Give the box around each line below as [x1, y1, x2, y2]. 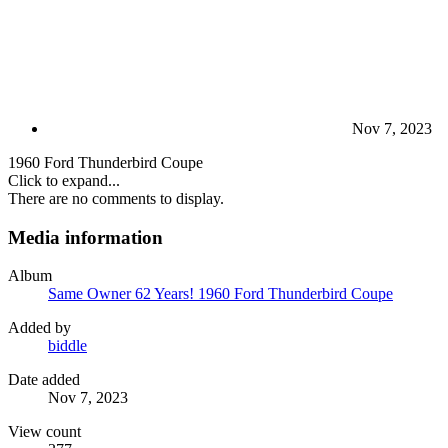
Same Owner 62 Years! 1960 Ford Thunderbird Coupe [48, 285, 393, 303]
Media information [8, 226, 163, 248]
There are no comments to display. [8, 189, 224, 207]
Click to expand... [8, 171, 120, 189]
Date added [8, 371, 80, 389]
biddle [48, 337, 87, 355]
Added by [8, 319, 71, 337]
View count [8, 423, 81, 441]
